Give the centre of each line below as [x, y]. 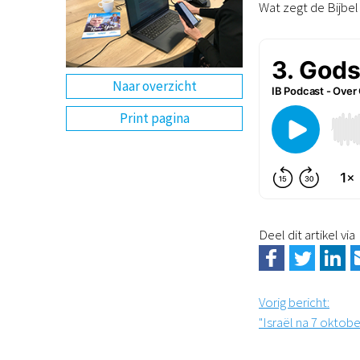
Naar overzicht [154, 86]
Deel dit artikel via [307, 235]
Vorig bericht [293, 303]
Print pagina [154, 118]
